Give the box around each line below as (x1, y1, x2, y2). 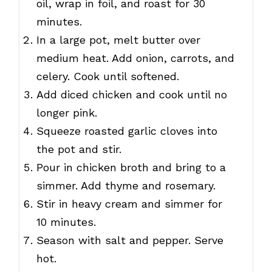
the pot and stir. (36, 143, 121, 156)
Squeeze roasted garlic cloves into (36, 124, 217, 138)
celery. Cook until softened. (36, 70, 179, 83)
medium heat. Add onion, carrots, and (36, 52, 234, 65)
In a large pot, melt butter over (36, 33, 200, 47)
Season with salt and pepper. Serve (36, 234, 223, 247)
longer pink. (36, 106, 97, 120)
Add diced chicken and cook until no (36, 88, 227, 101)
